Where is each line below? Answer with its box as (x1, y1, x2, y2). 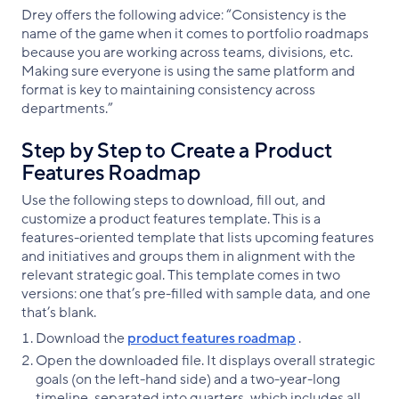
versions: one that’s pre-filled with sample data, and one (21, 283, 370, 304)
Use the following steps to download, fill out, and (21, 190, 326, 210)
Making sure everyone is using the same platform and (21, 61, 355, 81)
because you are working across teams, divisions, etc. (21, 42, 353, 62)
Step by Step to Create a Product (21, 136, 332, 165)
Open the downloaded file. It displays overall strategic (36, 350, 375, 370)
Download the (36, 328, 127, 348)
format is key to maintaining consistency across (21, 79, 315, 100)
